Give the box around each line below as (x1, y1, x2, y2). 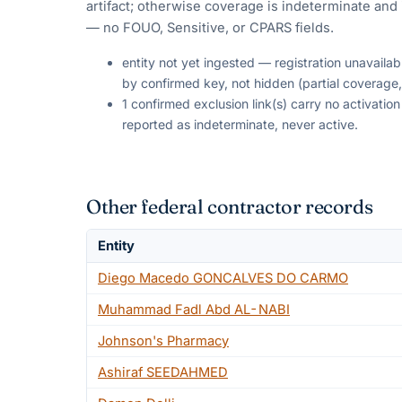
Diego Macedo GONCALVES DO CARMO (98, 269, 348, 286)
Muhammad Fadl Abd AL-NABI (98, 301, 290, 318)
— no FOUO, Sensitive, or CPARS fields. (86, 20, 334, 37)
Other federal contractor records (86, 194, 373, 219)
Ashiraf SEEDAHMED (98, 363, 228, 380)
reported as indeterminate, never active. (122, 116, 358, 132)
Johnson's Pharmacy (98, 332, 229, 349)
